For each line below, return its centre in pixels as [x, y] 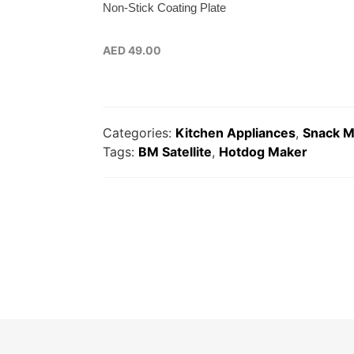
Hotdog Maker [263, 152]
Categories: [139, 133]
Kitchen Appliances [235, 133]
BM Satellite [175, 152]
